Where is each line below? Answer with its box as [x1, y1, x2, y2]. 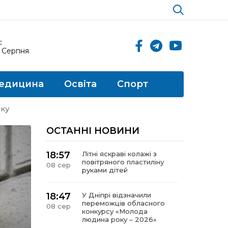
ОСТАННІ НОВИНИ [46, 125, 139, 136]
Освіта [64, 78, 97, 90]
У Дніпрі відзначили [82, 191, 151, 199]
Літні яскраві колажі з [82, 150, 157, 158]
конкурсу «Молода [82, 207, 148, 215]
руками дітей [82, 166, 128, 174]
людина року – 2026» [82, 215, 157, 223]
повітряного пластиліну [82, 158, 164, 166]
